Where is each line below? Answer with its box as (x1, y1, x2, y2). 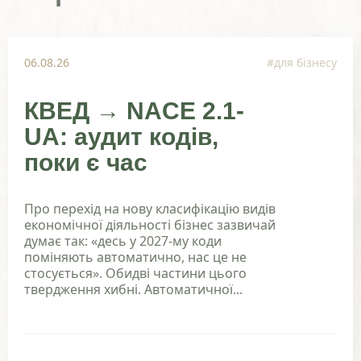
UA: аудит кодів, (24, 122, 218, 150)
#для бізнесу (267, 54, 337, 70)
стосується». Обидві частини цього (24, 263, 247, 282)
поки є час (24, 148, 147, 176)
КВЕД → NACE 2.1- (24, 97, 244, 124)
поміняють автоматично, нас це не (24, 247, 247, 266)
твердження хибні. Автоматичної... (24, 280, 243, 298)
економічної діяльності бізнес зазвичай (24, 215, 276, 234)
